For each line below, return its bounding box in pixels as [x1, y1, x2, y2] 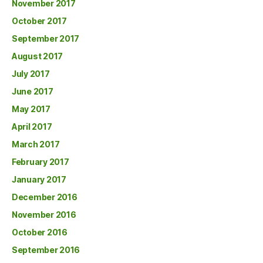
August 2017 [12, 50, 63, 61]
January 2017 [12, 174, 66, 184]
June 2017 [12, 86, 53, 96]
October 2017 [12, 15, 67, 26]
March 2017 [12, 139, 60, 149]
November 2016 [12, 209, 76, 220]
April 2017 [12, 121, 52, 131]
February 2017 [12, 156, 69, 167]
